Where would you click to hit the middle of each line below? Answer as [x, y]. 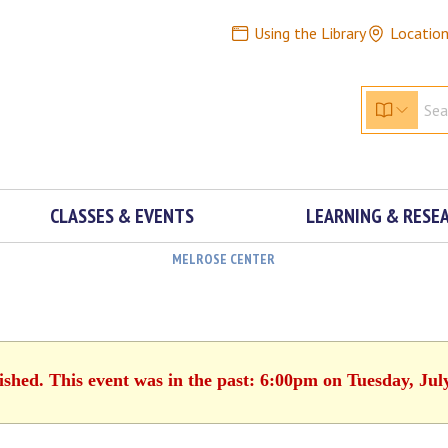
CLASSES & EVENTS [121, 216]
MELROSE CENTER [223, 259]
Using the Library [309, 33]
